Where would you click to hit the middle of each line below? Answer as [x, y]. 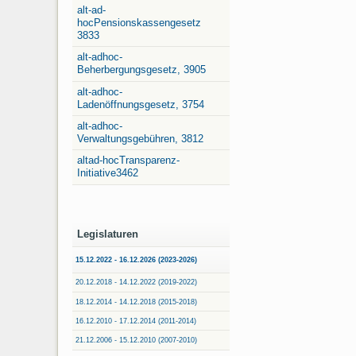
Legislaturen [108, 234]
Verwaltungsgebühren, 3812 [140, 139]
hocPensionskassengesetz [139, 22]
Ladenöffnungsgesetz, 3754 [141, 104]
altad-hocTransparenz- [128, 161]
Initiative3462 [108, 173]
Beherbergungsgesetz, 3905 [141, 70]
